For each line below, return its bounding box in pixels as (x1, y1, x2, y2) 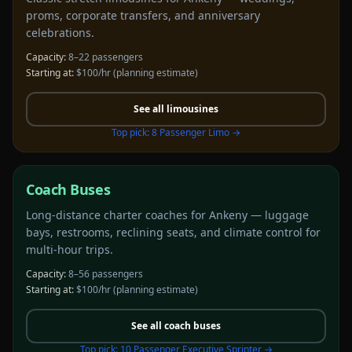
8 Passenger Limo (152, 126, 229, 139)
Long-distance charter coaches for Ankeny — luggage (26, 207, 309, 222)
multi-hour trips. (26, 242, 113, 257)
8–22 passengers (68, 50, 143, 64)
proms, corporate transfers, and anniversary (26, 8, 260, 23)
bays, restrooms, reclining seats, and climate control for (26, 225, 321, 240)
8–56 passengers (68, 267, 143, 280)
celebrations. (26, 25, 94, 40)
